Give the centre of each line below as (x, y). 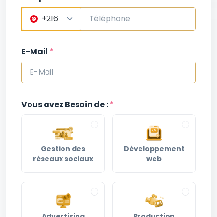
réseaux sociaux (63, 159)
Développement (154, 149)
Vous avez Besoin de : (65, 105)
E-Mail (35, 51)
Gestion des (63, 149)
